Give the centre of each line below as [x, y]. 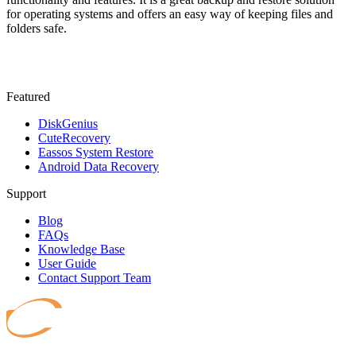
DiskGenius [68, 124]
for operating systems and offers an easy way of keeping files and [170, 14]
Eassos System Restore [96, 153]
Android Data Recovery [99, 167]
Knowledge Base [81, 250]
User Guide [67, 264]
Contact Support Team [95, 278]
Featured [28, 97]
